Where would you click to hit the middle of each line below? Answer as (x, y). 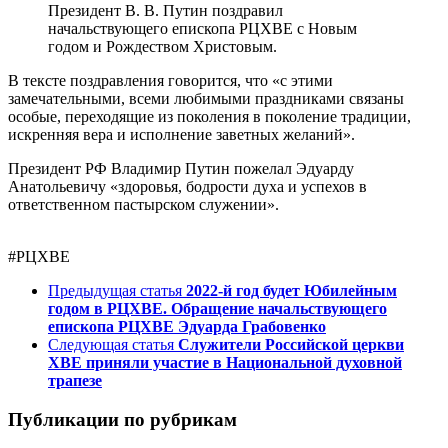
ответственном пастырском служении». (143, 205)
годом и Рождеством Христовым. (162, 47)
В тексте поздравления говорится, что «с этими (170, 81)
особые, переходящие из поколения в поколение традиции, (209, 117)
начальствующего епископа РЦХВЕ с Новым (202, 29)
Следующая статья (111, 345)
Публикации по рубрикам (122, 419)
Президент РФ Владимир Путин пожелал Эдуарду (181, 169)
